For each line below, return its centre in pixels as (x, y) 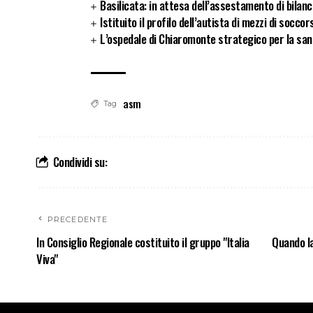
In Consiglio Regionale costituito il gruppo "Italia (143, 242)
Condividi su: (80, 162)
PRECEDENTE (78, 220)
